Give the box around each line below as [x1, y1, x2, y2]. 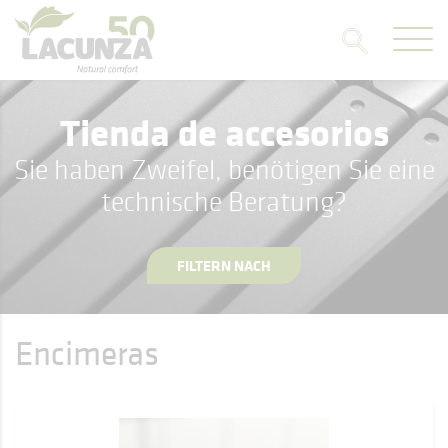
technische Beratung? [101, 184, 347, 218]
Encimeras [15, 331, 159, 375]
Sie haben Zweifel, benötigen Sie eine [13, 152, 435, 186]
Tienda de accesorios [59, 105, 389, 158]
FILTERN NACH [177, 255, 271, 276]
